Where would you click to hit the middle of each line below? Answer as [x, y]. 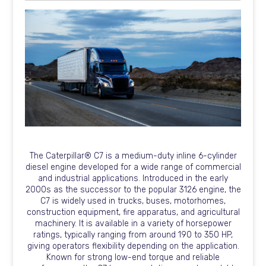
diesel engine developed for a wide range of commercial [133, 167]
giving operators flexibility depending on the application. [133, 246]
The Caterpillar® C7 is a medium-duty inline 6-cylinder [133, 156]
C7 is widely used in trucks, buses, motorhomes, [133, 201]
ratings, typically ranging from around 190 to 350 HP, [133, 235]
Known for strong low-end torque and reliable [133, 258]
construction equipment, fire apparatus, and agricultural [133, 213]
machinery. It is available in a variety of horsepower [133, 224]
